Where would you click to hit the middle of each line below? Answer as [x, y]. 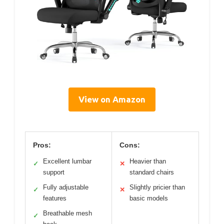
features [55, 198]
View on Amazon [112, 99]
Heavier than [148, 161]
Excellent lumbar [67, 161]
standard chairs [152, 172]
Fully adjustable [66, 187]
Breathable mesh [67, 213]
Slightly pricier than [157, 187]
